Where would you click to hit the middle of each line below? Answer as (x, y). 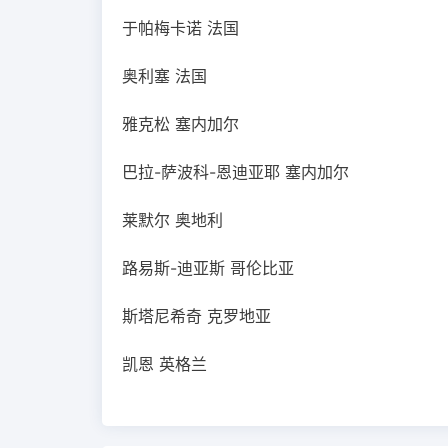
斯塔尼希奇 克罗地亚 (196, 316)
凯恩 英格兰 (164, 364)
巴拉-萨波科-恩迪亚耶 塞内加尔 (235, 172)
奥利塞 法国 (164, 76)
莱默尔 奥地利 (172, 220)
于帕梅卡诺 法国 (180, 28)
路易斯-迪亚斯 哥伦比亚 (208, 268)
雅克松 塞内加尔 (180, 124)
